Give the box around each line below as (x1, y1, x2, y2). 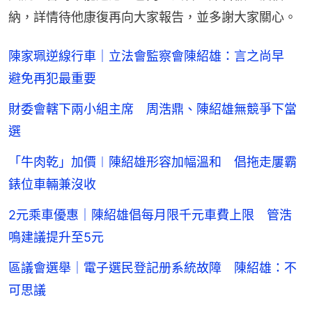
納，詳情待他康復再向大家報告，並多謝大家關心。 (8, 10, 297, 25)
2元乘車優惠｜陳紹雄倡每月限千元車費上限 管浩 (8, 208, 292, 223)
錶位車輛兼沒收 (8, 177, 96, 192)
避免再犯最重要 (8, 71, 96, 86)
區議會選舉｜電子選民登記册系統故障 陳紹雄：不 (8, 260, 297, 276)
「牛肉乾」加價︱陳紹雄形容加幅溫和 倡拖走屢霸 (8, 155, 297, 170)
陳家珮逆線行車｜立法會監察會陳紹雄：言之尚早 (8, 49, 297, 64)
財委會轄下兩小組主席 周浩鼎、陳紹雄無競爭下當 (8, 102, 297, 117)
